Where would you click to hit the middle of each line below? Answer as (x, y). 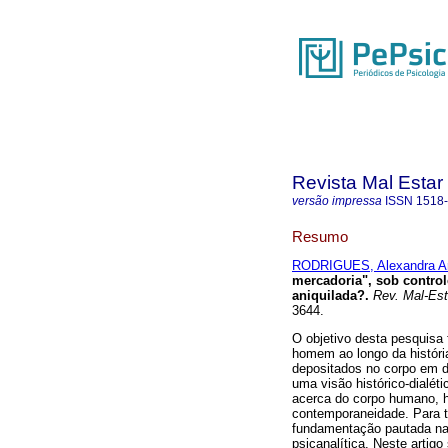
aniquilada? (328, 296)
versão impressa (337, 201)
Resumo (320, 236)
